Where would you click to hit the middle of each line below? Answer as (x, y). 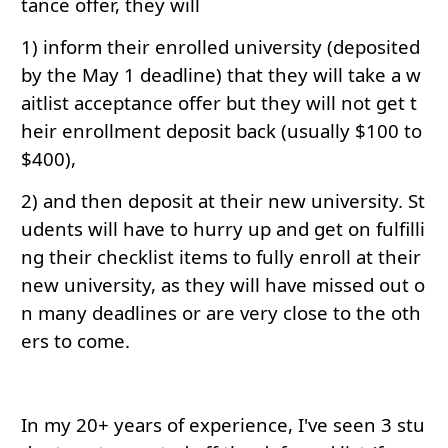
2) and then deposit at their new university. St (223, 201)
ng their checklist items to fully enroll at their (221, 257)
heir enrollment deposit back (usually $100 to (221, 131)
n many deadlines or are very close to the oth (221, 313)
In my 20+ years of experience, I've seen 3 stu (223, 425)
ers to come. (75, 341)
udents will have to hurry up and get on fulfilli (223, 229)
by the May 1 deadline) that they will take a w (221, 75)
